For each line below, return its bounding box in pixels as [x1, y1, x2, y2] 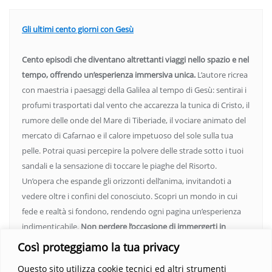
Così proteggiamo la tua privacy [18, 239, 179, 254]
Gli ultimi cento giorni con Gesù [22, 24, 134, 35]
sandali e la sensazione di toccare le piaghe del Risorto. [22, 160, 217, 172]
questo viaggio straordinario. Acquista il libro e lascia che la [22, 236, 232, 248]
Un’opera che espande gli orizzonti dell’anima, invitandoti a [22, 175, 231, 187]
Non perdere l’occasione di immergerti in [81, 221, 226, 233]
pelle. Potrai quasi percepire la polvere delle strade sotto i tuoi [22, 145, 243, 157]
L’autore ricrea [195, 69, 248, 81]
